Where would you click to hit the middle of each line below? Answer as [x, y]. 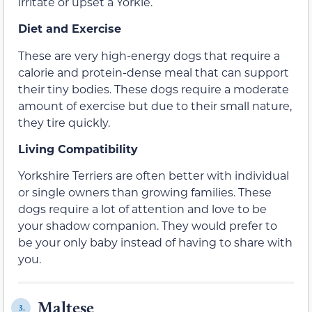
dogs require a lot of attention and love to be [142, 209]
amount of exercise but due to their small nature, [155, 105]
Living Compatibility [78, 149]
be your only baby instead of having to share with [155, 242]
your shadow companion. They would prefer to [148, 226]
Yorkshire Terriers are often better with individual [154, 175]
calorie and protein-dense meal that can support [154, 72]
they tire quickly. [64, 122]
